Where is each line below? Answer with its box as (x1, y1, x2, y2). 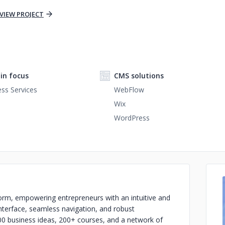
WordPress (114, 113, 150, 123)
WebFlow (114, 85, 144, 94)
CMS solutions (114, 71, 164, 80)
